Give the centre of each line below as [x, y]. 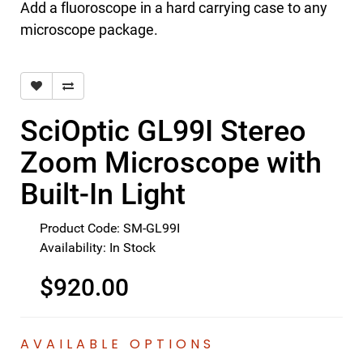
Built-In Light [103, 194]
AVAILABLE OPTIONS [117, 344]
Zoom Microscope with [171, 163]
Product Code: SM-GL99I [110, 228]
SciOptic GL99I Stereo [163, 131]
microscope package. [89, 30]
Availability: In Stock [98, 248]
